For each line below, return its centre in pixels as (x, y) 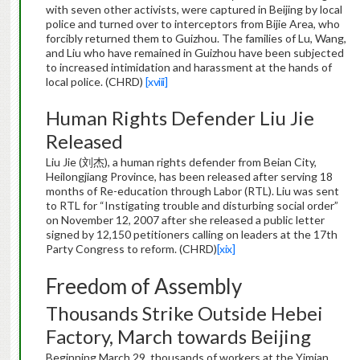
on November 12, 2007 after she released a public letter (185, 220)
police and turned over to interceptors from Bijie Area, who (192, 24)
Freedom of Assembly (143, 286)
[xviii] (156, 82)
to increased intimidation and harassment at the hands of (188, 67)
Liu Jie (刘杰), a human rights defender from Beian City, (181, 162)
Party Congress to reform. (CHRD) (131, 249)
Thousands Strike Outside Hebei (184, 313)
